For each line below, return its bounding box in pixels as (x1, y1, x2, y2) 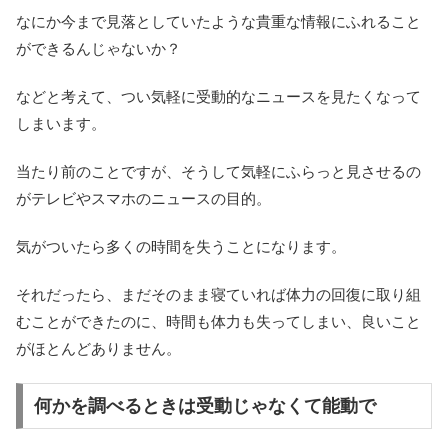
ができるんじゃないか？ (16, 40, 181, 58)
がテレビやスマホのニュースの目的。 (16, 190, 271, 208)
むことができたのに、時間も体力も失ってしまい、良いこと (16, 313, 421, 331)
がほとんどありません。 (16, 340, 181, 358)
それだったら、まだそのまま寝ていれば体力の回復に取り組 (16, 286, 421, 304)
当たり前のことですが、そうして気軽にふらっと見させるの (16, 163, 421, 181)
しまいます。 (16, 115, 106, 133)
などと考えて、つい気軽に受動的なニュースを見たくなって (16, 88, 421, 106)
